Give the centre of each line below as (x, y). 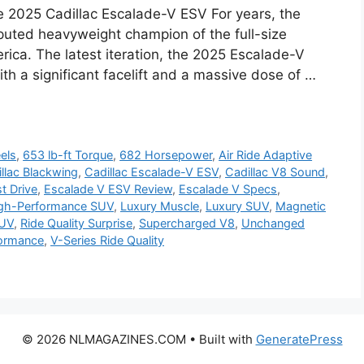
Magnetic (301, 206)
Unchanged (273, 223)
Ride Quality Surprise (76, 223)
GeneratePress (299, 339)
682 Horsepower (166, 154)
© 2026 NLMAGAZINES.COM (104, 339)
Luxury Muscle (160, 206)
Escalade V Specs (228, 188)
